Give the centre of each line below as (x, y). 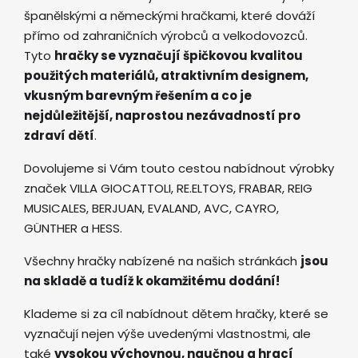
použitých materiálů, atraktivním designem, (166, 75)
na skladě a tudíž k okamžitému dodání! (152, 280)
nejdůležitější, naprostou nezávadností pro (162, 115)
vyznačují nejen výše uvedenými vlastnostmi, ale (167, 333)
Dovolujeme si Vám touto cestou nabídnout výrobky (179, 168)
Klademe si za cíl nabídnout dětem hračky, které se (176, 313)
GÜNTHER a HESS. (73, 228)
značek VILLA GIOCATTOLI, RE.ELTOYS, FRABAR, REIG (168, 188)
